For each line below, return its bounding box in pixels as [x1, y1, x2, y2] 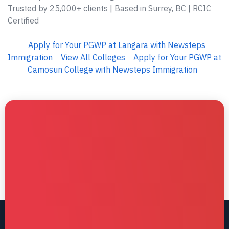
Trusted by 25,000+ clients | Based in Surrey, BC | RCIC [8, 3, 211, 13]
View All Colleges [61, 52, 125, 62]
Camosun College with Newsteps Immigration [28, 64, 197, 75]
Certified [8, 15, 39, 26]
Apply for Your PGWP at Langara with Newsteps [28, 40, 205, 50]
